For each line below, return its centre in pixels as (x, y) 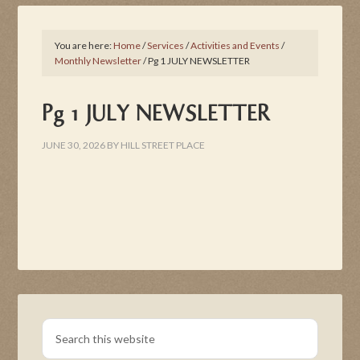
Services (166, 45)
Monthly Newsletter (98, 61)
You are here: (84, 45)
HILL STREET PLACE (163, 145)
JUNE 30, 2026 (74, 145)
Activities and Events (235, 45)
